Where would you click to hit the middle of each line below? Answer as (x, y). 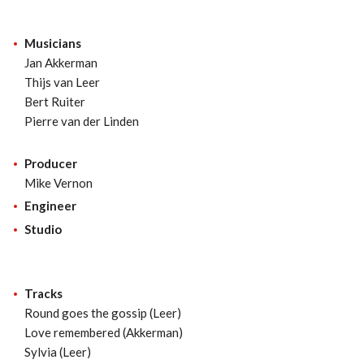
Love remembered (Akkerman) (104, 332)
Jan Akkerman (61, 62)
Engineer (50, 205)
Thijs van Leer (62, 82)
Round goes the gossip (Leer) (103, 312)
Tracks (43, 293)
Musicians (53, 43)
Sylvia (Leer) (58, 351)
